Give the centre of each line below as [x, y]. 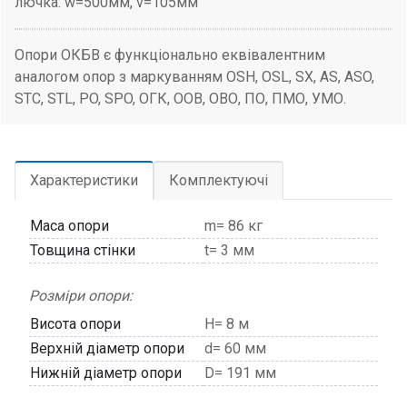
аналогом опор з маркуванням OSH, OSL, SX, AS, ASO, [194, 77]
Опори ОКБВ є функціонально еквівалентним [170, 55]
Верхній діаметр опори [107, 348]
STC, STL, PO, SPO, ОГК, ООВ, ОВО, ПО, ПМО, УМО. [180, 99]
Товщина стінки [83, 250]
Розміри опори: [81, 296]
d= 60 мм [235, 348]
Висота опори [75, 324]
